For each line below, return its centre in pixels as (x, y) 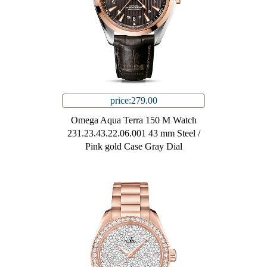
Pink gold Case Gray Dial (133, 147)
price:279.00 (133, 101)
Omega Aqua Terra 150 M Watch (133, 120)
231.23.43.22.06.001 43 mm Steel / (133, 133)
